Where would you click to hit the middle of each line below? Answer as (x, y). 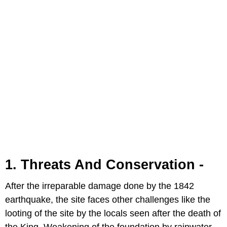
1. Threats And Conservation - (104, 165)
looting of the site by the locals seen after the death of (113, 214)
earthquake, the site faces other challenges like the (108, 200)
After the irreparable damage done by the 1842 (100, 186)
